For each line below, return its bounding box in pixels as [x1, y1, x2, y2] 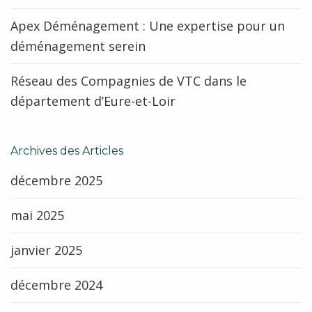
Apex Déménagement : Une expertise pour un [10, 17, 285, 34]
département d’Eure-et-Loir [10, 93, 175, 109]
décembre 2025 [10, 172, 102, 189]
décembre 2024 [10, 276, 102, 293]
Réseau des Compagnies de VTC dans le [10, 72, 247, 89]
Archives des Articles [10, 144, 123, 157]
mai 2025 [10, 207, 64, 224]
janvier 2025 [10, 242, 82, 258]
